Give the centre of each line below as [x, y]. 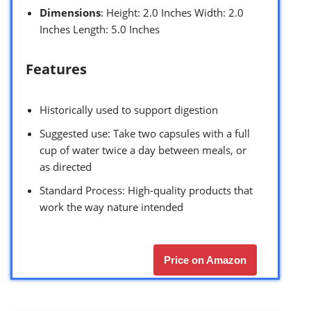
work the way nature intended [111, 207]
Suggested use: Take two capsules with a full [145, 133]
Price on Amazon [205, 260]
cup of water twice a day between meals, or [143, 150]
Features [56, 69]
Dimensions [70, 12]
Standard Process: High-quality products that [146, 190]
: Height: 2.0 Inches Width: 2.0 [172, 12]
